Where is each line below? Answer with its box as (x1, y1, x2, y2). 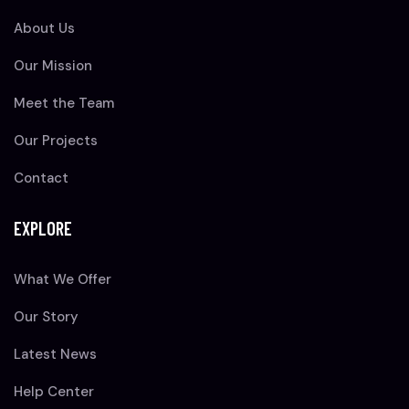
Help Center (14, 383, 94, 402)
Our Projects (14, 131, 98, 151)
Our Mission (14, 57, 92, 76)
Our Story (14, 308, 79, 327)
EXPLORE (14, 217, 72, 240)
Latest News (14, 345, 97, 364)
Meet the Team (14, 94, 114, 113)
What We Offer (14, 270, 111, 289)
